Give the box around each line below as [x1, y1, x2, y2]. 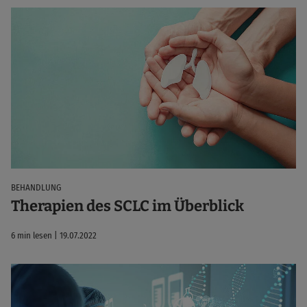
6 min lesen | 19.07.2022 [11, 230, 97, 241]
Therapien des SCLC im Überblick [11, 197, 244, 216]
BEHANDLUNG [11, 182, 61, 193]
